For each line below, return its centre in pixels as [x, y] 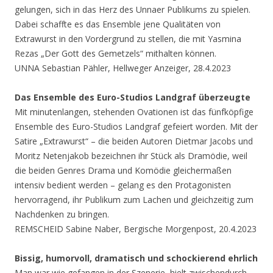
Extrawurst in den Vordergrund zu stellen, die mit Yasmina [128, 39]
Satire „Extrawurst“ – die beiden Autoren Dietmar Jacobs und [134, 141]
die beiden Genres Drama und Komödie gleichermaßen [123, 171]
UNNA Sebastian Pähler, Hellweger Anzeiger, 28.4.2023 [123, 68]
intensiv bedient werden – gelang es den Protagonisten [123, 185]
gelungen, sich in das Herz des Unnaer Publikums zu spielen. [133, 10]
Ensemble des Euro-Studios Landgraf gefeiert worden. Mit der [136, 127]
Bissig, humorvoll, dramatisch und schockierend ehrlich [136, 258]
